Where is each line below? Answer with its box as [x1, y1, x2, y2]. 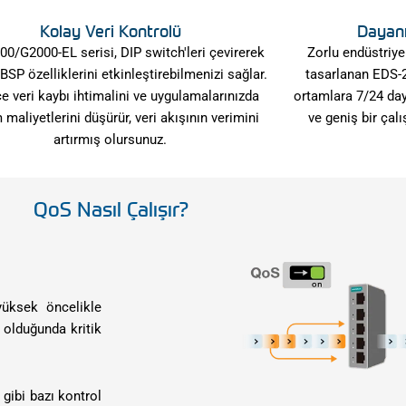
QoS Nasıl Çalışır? [33, 195, 188, 221]
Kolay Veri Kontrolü [39, 20, 181, 41]
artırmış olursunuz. [53, 130, 168, 148]
